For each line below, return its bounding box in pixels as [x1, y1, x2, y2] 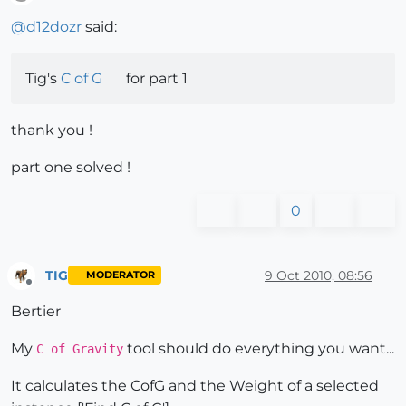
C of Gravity [36, 342, 123, 357]
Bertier [11, 303, 61, 321]
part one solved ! [11, 159, 130, 177]
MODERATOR [85, 269, 155, 282]
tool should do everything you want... [123, 340, 394, 358]
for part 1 [121, 70, 188, 88]
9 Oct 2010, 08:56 [265, 266, 372, 284]
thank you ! [11, 121, 92, 140]
